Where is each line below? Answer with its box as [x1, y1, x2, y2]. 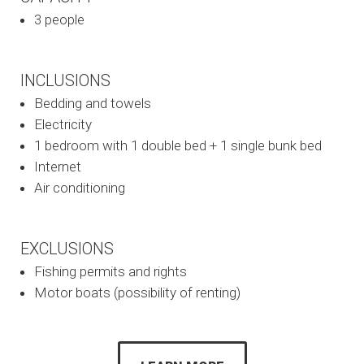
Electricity [34, 115, 92, 132]
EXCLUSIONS [20, 238, 114, 258]
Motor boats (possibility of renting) [34, 284, 240, 301]
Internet [34, 158, 81, 175]
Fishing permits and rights [34, 262, 187, 279]
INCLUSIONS [20, 70, 110, 90]
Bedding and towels [34, 94, 151, 111]
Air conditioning [34, 179, 125, 196]
